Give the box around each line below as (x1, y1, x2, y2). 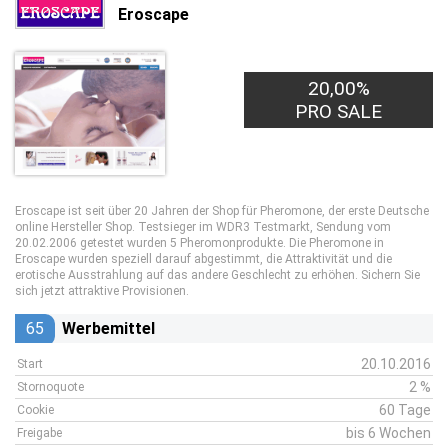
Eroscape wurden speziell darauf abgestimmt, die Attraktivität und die (15, 252, 392, 266)
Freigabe (17, 426, 62, 440)
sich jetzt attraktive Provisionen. (15, 284, 189, 298)
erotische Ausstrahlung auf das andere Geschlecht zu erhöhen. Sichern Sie (15, 268, 420, 282)
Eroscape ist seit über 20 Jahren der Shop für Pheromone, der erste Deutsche (15, 204, 429, 218)
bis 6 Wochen (346, 425, 431, 441)
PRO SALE (295, 100, 383, 123)
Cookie (17, 403, 54, 417)
